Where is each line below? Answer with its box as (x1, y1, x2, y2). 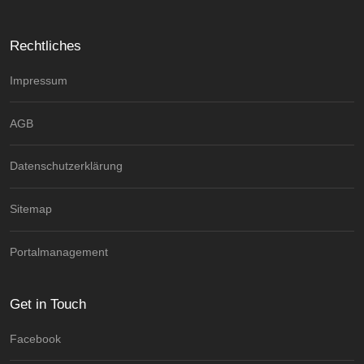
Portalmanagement (10, 245, 108, 259)
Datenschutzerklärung (10, 159, 123, 173)
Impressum (10, 73, 67, 87)
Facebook (10, 332, 61, 346)
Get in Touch (10, 295, 86, 312)
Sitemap (10, 202, 52, 216)
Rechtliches (10, 37, 81, 54)
